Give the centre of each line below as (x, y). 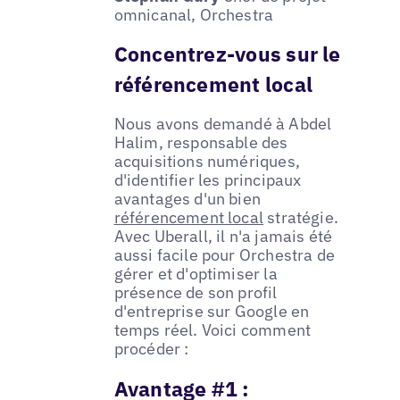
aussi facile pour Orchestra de (225, 255)
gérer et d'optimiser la (196, 274)
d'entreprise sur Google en (212, 312)
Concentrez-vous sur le (227, 54)
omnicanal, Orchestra (194, 14)
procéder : (151, 349)
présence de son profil (196, 293)
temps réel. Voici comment (212, 330)
